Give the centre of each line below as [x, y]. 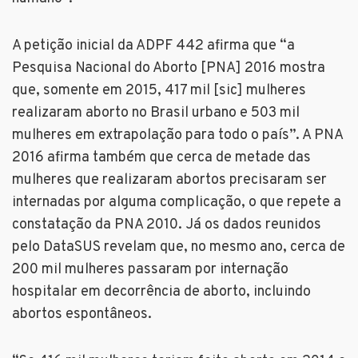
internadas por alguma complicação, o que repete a [177, 203]
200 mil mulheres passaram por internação [150, 270]
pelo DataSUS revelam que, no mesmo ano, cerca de [179, 248]
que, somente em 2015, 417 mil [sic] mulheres [159, 91]
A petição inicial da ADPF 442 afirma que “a [153, 46]
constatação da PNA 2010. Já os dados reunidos [167, 225]
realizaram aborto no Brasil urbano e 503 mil [156, 113]
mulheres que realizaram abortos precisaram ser [169, 181]
